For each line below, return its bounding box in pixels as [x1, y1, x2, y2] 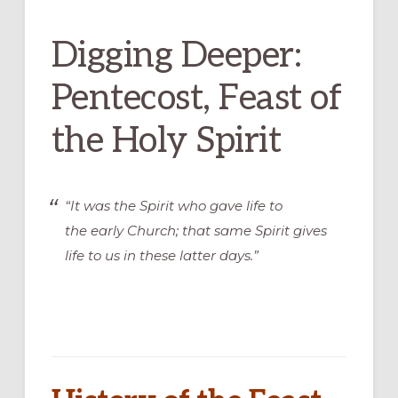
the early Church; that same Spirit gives [64, 221, 327, 239]
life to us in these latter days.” [64, 246, 259, 264]
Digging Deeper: [51, 34, 302, 77]
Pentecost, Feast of [51, 76, 342, 120]
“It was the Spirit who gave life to [64, 196, 283, 214]
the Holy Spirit [51, 119, 282, 163]
